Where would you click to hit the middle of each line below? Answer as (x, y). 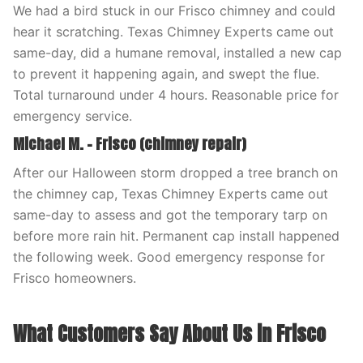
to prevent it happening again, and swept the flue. (166, 74)
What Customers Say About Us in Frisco (169, 334)
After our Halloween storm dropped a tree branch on (175, 173)
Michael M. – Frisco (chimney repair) (130, 144)
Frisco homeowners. (75, 278)
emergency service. (73, 116)
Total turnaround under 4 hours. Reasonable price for (176, 95)
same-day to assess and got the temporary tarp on (170, 215)
